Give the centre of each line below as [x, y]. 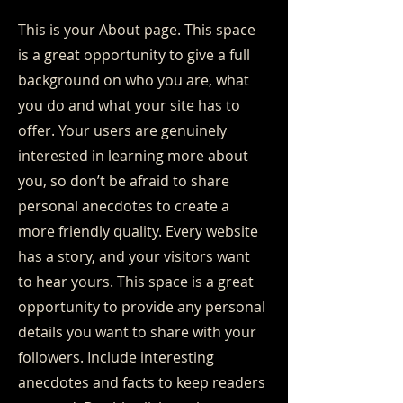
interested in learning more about [133, 156]
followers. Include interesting [116, 357]
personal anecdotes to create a [124, 206]
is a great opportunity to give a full [134, 55]
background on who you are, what [134, 80]
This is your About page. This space [137, 30]
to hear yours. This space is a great [136, 282]
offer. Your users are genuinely [122, 130]
